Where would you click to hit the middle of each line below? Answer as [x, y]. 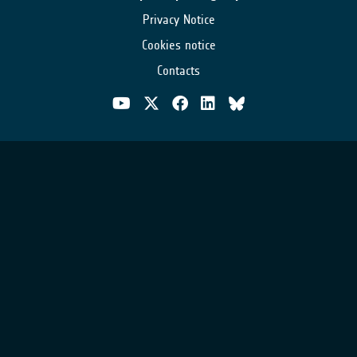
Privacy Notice [178, 19]
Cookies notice [178, 45]
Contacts [178, 70]
